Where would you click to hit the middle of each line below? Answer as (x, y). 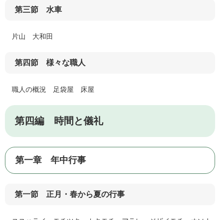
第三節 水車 (38, 10)
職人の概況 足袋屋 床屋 (50, 90)
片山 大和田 (29, 37)
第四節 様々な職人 (50, 63)
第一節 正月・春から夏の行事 (70, 194)
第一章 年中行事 (51, 160)
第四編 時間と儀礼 (59, 121)
